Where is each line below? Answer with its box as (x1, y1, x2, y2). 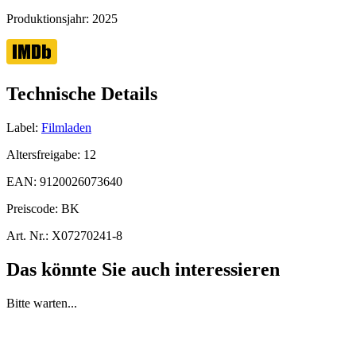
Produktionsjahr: (6, 12, 92, 26)
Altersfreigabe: (6, 148, 83, 162)
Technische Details (6, 83, 157, 105)
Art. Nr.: (6, 229, 48, 243)
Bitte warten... (6, 296, 77, 310)
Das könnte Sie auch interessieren (6, 259, 280, 281)
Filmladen (41, 121, 91, 135)
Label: (6, 121, 38, 135)
